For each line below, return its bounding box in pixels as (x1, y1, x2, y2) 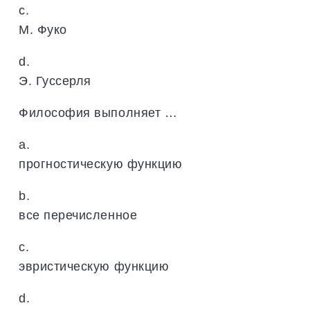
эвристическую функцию (19, 258, 170, 273)
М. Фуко (19, 21, 67, 37)
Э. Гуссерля (19, 73, 91, 88)
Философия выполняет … (19, 104, 178, 120)
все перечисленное (19, 207, 138, 222)
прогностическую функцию (19, 156, 183, 171)
